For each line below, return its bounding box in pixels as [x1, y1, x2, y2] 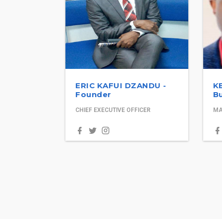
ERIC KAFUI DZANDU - [75, 80, 166, 90]
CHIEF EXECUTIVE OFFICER [75, 106, 151, 113]
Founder [75, 89, 111, 99]
